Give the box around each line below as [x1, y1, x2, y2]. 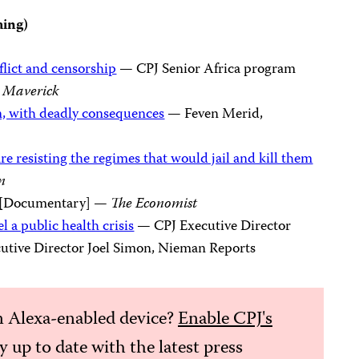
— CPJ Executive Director [134, 215, 292, 239]
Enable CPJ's [177, 305, 272, 335]
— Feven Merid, [164, 103, 264, 127]
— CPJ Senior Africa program [116, 58, 296, 82]
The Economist [111, 192, 198, 216]
